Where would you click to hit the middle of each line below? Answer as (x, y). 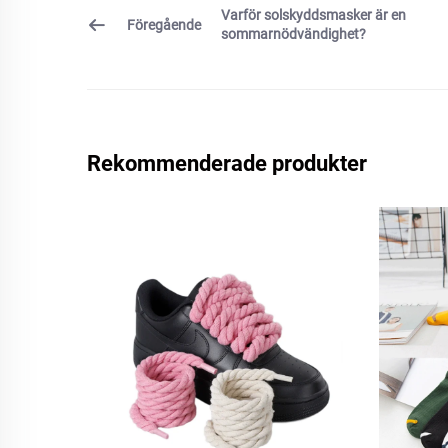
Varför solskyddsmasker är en (313, 15)
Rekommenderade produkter (227, 163)
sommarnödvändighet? (293, 34)
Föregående (164, 24)
